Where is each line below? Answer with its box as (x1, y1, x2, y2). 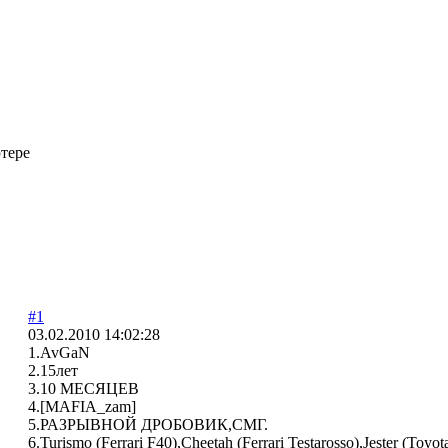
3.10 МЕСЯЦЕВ (28, 379, 139, 397)
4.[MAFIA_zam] (28, 397, 136, 415)
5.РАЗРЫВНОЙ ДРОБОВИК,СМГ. (28, 415, 268, 433)
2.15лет (28, 361, 78, 379)
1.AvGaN (28, 343, 90, 361)
